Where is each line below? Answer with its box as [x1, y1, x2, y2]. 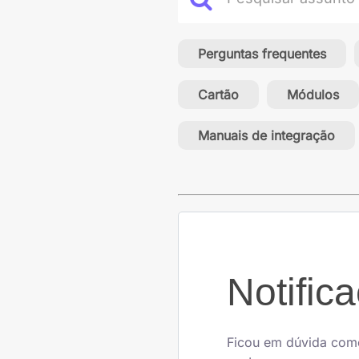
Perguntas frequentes [198, 46, 326, 63]
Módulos [287, 87, 339, 103]
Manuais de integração [198, 127, 335, 144]
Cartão [198, 87, 239, 103]
